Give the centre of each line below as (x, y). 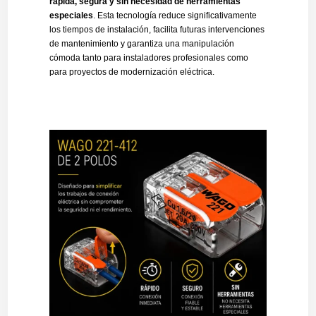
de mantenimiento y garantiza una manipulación (141, 44)
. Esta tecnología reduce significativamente (175, 16)
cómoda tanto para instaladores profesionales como (148, 58)
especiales (71, 16)
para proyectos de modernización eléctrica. (132, 72)
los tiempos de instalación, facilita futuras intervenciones (157, 30)
